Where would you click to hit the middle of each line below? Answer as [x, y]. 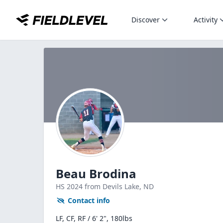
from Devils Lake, [114, 186]
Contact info [89, 200]
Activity [206, 20]
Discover [146, 20]
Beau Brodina [96, 173]
